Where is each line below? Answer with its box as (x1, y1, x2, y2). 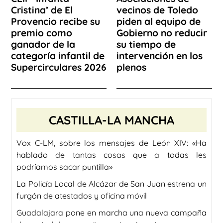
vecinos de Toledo (116, 4, 198, 16)
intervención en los (116, 50, 203, 62)
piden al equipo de (116, 15, 201, 28)
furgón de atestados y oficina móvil (16, 190, 147, 201)
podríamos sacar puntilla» (16, 161, 112, 172)
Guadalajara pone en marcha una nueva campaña (16, 207, 207, 218)
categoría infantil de (11, 50, 105, 62)
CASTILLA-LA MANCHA (49, 112, 174, 127)
